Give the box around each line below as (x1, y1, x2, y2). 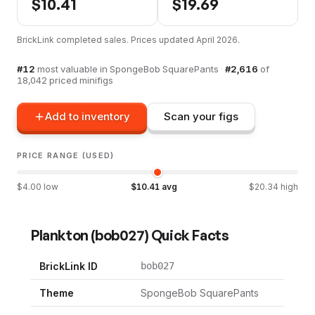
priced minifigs (47, 74, 113, 86)
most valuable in (37, 63, 110, 75)
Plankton (31, 226, 89, 244)
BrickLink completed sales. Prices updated (17, 34, 196, 45)
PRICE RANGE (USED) (17, 150, 115, 160)
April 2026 (196, 34, 238, 45)
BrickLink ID (39, 259, 98, 272)
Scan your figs (164, 110, 238, 124)
